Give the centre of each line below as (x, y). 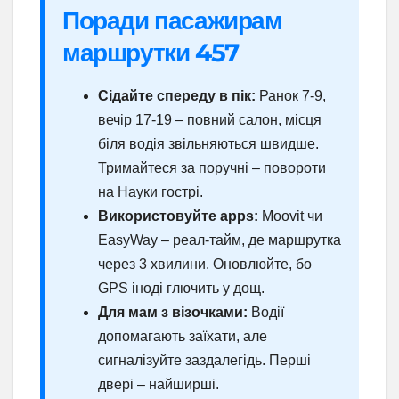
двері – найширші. (159, 385)
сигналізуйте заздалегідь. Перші (204, 361)
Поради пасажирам (172, 20)
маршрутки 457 (151, 52)
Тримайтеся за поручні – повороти (212, 168)
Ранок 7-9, (291, 96)
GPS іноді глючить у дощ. (181, 289)
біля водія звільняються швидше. (208, 144)
